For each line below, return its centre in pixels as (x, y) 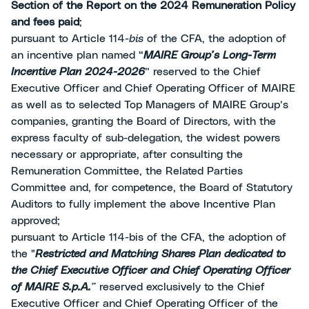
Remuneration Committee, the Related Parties (127, 171)
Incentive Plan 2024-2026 (78, 72)
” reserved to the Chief (203, 72)
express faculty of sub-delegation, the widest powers (146, 138)
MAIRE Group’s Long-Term (210, 55)
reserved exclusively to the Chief (182, 287)
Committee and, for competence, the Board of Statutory (152, 188)
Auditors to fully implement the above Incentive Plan (143, 204)
